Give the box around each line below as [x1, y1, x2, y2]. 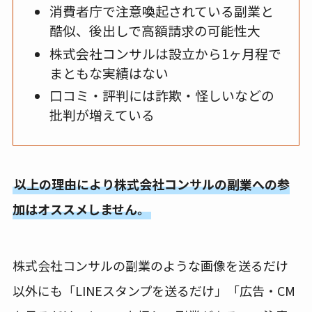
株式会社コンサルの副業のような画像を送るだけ [12, 256, 288, 275]
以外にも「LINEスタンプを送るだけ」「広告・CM [12, 281, 295, 300]
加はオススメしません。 [12, 200, 150, 219]
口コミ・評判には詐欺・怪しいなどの [49, 86, 274, 105]
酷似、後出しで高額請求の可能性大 [49, 21, 260, 40]
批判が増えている [49, 105, 155, 125]
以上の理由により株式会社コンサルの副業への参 [13, 175, 290, 194]
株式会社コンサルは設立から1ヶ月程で [49, 43, 281, 63]
